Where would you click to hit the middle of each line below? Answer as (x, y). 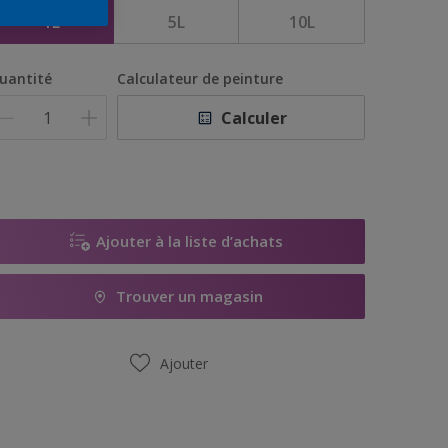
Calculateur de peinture (200, 78)
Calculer (254, 117)
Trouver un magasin (190, 296)
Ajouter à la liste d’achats (190, 241)
